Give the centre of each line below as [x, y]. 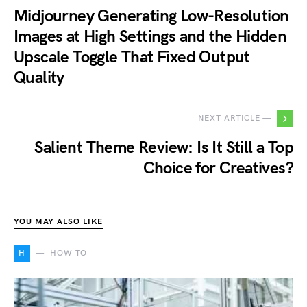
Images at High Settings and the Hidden [150, 37]
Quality [39, 78]
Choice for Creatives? [218, 169]
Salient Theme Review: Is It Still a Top [164, 148]
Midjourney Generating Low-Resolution [151, 16]
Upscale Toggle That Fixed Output [132, 58]
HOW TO [69, 254]
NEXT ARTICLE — [235, 119]
